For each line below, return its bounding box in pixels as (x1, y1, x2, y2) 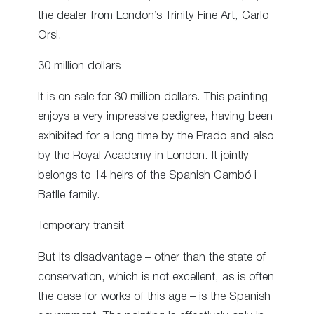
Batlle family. (38, 190, 100, 201)
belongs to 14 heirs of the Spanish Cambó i (38, 170, 257, 182)
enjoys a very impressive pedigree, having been (38, 111, 273, 123)
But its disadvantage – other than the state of (38, 252, 266, 263)
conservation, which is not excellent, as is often (38, 271, 274, 282)
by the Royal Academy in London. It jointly (38, 151, 249, 162)
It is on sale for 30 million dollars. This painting (38, 92, 268, 103)
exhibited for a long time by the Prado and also (38, 131, 273, 142)
